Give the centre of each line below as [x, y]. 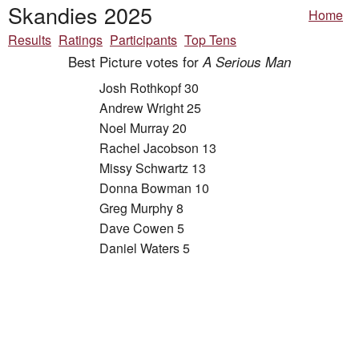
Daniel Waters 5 [145, 248]
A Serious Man [247, 62]
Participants [143, 40]
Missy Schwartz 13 [153, 168]
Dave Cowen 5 [142, 228]
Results [30, 40]
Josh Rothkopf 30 [149, 88]
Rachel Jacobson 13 [158, 148]
